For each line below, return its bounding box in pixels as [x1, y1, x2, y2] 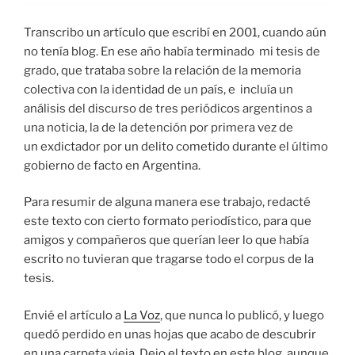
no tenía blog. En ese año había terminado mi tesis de [24, 44, 320, 59]
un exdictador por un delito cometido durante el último [24, 139, 328, 154]
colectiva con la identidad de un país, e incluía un [24, 82, 293, 97]
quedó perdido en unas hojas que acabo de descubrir [24, 326, 316, 342]
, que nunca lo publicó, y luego [160, 307, 324, 323]
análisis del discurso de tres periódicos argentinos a [24, 101, 312, 116]
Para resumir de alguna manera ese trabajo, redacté [24, 195, 311, 210]
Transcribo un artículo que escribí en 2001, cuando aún [24, 25, 326, 40]
